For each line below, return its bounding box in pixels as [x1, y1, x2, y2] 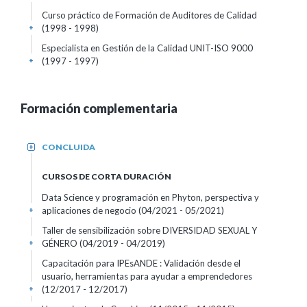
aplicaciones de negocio [42, 205, 138, 216]
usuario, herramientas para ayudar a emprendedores [42, 271, 252, 282]
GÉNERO [42, 238, 79, 249]
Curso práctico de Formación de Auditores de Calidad [42, 10, 257, 21]
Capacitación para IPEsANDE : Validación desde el [42, 258, 241, 269]
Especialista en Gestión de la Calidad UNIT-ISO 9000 [42, 42, 253, 53]
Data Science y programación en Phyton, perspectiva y [42, 192, 259, 203]
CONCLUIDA [42, 142, 95, 152]
